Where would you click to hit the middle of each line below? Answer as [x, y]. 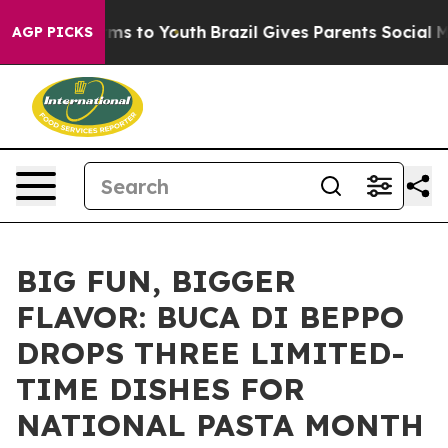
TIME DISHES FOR [160, 389]
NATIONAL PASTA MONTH [220, 425]
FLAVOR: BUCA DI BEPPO [210, 317]
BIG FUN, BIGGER [156, 281]
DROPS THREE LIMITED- [210, 353]
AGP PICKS [52, 32]
